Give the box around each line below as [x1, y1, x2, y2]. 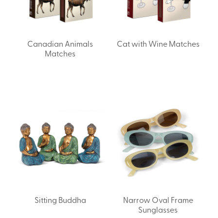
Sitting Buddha [34, 194, 86, 205]
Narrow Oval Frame [123, 194, 193, 205]
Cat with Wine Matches [116, 37, 200, 49]
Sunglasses [138, 203, 178, 215]
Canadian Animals [27, 37, 93, 49]
